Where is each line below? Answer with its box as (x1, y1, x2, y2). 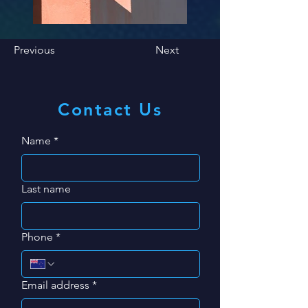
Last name (21, 181, 71, 195)
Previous (14, 43, 55, 56)
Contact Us (58, 98, 162, 120)
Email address (21, 278, 89, 291)
